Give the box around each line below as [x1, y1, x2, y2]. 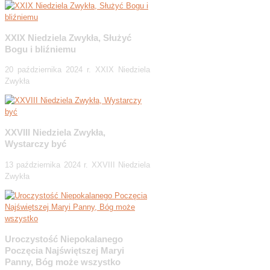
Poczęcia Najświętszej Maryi [5, 245, 124, 256]
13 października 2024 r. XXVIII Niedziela [5, 160, 150, 169]
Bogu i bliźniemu [5, 43, 76, 54]
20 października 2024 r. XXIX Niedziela [5, 65, 150, 75]
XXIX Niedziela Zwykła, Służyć [5, 32, 131, 43]
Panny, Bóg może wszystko [5, 256, 121, 267]
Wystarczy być [5, 139, 66, 149]
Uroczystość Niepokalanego [5, 233, 123, 244]
